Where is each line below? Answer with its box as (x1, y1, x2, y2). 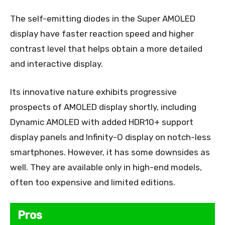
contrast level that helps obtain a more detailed (10, 44, 202, 54)
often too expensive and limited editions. (10, 177, 175, 188)
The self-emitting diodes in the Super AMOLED (10, 14, 195, 24)
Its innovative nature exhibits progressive (10, 87, 177, 97)
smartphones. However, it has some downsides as (10, 147, 210, 158)
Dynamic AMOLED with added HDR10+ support (10, 117, 193, 128)
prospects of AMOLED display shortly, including (10, 102, 196, 113)
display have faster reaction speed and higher (10, 29, 194, 39)
